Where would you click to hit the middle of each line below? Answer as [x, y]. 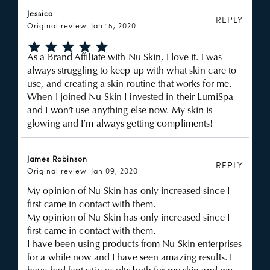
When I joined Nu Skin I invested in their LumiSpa [130, 98]
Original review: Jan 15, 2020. [83, 27]
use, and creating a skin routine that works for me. [130, 84]
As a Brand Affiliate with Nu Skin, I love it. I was [125, 58]
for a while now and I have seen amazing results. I [130, 258]
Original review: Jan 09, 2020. [84, 172]
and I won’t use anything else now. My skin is [120, 111]
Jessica [40, 14]
